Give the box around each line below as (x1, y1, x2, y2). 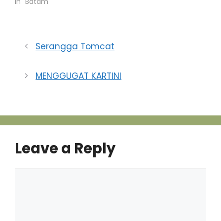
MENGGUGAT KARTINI (36, 70, 122, 82)
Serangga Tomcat (36, 40, 115, 52)
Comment (14, 167, 58, 180)
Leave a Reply (15, 138, 115, 158)
